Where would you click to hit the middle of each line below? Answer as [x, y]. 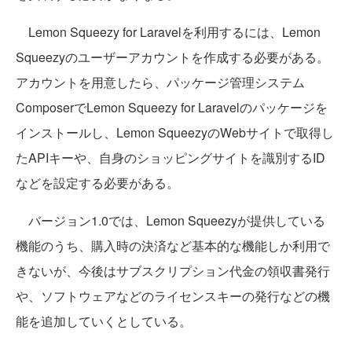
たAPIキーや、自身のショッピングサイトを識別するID [170, 158]
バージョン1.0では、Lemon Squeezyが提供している [170, 221]
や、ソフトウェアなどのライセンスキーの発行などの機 [173, 296]
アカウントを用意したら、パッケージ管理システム [160, 82]
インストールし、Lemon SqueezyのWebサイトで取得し [175, 133]
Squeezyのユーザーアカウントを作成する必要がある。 [172, 57]
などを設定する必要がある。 [97, 183]
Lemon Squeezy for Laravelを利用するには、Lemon [168, 32]
